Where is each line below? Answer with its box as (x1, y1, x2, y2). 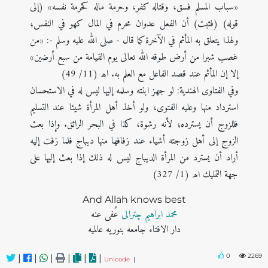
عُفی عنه (91, 206, 118, 223)
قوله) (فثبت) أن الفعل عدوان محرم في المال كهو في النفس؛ (30, 15, 238, 32)
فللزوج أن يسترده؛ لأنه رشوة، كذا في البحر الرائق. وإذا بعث (30, 115, 238, 133)
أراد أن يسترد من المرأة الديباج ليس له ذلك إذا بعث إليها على (30, 149, 238, 166)
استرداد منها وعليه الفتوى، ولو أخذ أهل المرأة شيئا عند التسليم (30, 99, 238, 116)
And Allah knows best (82, 193, 186, 205)
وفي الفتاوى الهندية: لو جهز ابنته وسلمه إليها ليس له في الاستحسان (30, 82, 238, 99)
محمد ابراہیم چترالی (118, 206, 177, 223)
